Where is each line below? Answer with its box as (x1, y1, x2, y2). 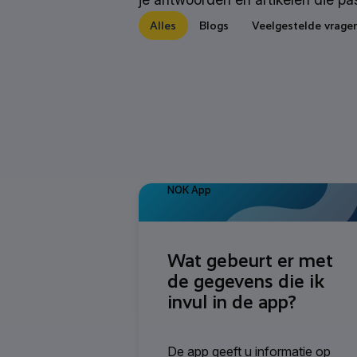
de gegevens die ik (167, 269, 324, 292)
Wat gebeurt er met (167, 249, 333, 272)
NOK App (167, 183, 211, 196)
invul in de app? (167, 290, 296, 313)
